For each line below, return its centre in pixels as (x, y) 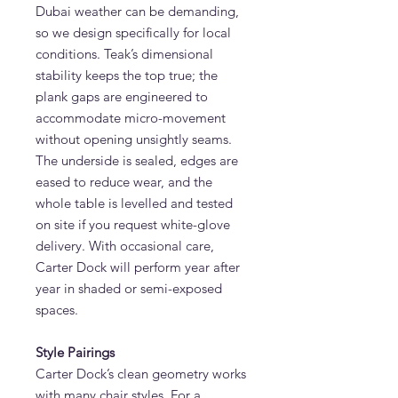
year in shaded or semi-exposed (129, 288)
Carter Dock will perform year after (138, 267)
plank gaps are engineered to (122, 96)
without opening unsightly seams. (134, 139)
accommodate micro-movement (131, 118)
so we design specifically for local (133, 32)
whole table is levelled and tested (134, 203)
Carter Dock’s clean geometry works (141, 374)
